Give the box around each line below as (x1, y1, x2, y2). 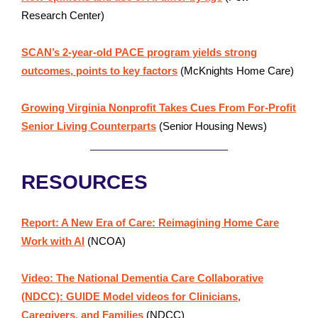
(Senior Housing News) (156, 120, 270, 132)
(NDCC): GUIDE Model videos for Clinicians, (21, 290, 241, 302)
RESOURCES (21, 171, 148, 193)
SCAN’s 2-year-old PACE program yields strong (21, 46, 257, 58)
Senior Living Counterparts (21, 120, 156, 132)
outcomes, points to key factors (21, 65, 177, 77)
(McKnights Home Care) (177, 65, 294, 77)
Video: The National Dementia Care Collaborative (21, 272, 263, 284)
